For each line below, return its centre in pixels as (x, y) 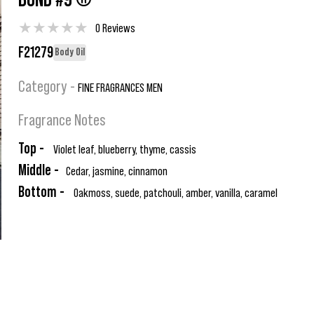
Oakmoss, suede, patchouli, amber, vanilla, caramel (175, 193)
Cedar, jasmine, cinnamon (117, 171)
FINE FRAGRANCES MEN (120, 88)
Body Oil (70, 52)
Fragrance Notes (62, 121)
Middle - (39, 170)
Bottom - (41, 192)
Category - (48, 87)
